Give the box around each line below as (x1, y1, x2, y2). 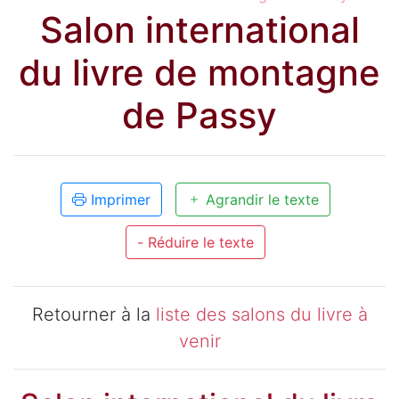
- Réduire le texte (136, 233, 254, 252)
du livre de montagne (19, 50, 380, 94)
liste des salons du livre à (155, 304, 368, 326)
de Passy (122, 93, 277, 137)
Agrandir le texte (200, 191, 319, 209)
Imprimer (85, 191, 151, 209)
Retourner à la (31, 304, 156, 326)
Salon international (39, 7, 360, 52)
